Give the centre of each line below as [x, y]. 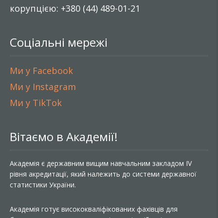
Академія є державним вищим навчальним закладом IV [101, 163]
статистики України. [43, 184]
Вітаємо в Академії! [64, 136]
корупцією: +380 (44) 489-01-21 [75, 8]
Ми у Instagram [43, 86]
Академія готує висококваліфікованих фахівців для [94, 209]
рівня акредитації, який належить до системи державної [103, 174]
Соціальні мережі [59, 42]
